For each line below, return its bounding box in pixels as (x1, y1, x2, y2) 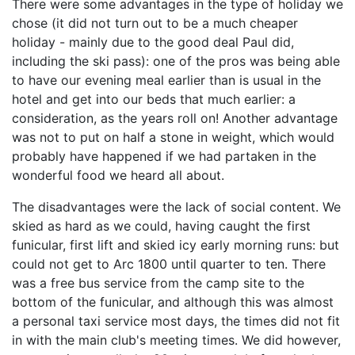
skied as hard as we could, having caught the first (12, 218, 311, 234)
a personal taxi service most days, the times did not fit (12, 313, 340, 329)
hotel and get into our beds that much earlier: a (12, 91, 296, 107)
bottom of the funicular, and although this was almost (12, 294, 334, 310)
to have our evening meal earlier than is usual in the (12, 72, 321, 88)
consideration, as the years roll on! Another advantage (12, 110, 338, 126)
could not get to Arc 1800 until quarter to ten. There (12, 256, 326, 272)
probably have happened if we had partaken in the (12, 148, 316, 164)
